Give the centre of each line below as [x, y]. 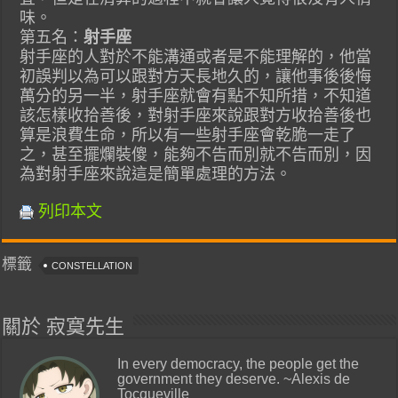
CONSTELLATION [92, 265]
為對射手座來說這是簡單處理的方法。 [156, 174]
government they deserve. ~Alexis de [234, 378]
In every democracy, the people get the [239, 363]
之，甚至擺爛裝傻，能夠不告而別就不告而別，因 [196, 154]
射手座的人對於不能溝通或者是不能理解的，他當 [196, 56]
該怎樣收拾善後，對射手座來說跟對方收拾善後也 [196, 115]
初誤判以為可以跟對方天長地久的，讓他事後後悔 [196, 76]
